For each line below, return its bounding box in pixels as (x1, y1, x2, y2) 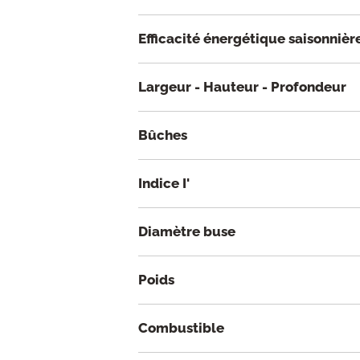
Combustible (138, 320, 224, 337)
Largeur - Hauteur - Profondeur (138, 79, 346, 96)
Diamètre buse (138, 223, 235, 240)
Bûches (138, 127, 187, 144)
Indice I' (138, 175, 190, 192)
